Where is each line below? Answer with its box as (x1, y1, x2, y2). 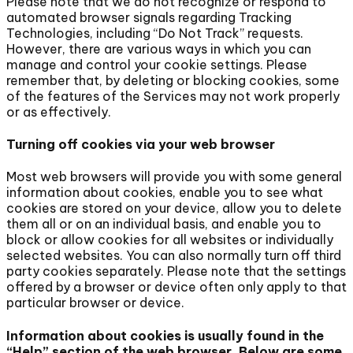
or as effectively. (6, 103, 111, 120)
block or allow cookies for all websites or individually (6, 232, 333, 248)
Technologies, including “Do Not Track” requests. (6, 24, 303, 41)
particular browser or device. (6, 295, 184, 311)
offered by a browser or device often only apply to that (6, 279, 347, 295)
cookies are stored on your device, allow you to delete (6, 200, 342, 217)
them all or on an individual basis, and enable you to (6, 216, 321, 232)
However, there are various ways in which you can (6, 40, 311, 57)
